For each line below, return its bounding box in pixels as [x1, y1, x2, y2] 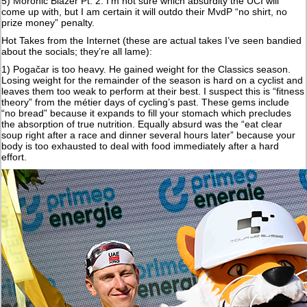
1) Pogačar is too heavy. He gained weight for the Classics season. [1, 63, 291, 75]
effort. [1, 151, 27, 162]
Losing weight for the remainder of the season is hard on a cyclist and [1, 74, 304, 86]
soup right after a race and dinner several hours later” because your [1, 129, 296, 140]
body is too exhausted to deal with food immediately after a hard [1, 140, 280, 151]
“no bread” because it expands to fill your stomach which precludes [1, 107, 292, 119]
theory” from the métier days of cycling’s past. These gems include [1, 96, 290, 108]
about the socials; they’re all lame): [1, 45, 153, 57]
